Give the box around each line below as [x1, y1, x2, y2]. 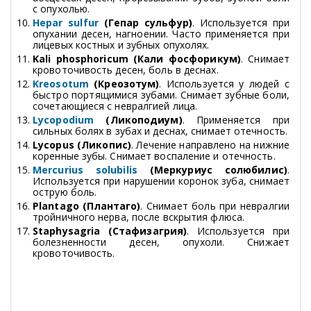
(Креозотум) [94, 76, 160, 90]
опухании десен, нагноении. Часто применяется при [33, 26, 289, 40]
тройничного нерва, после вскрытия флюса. [33, 210, 244, 224]
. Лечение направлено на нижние [131, 137, 290, 151]
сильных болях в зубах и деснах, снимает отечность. [33, 124, 288, 137]
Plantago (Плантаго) [33, 199, 141, 212]
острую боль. [33, 185, 97, 199]
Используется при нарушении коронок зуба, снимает [33, 174, 289, 187]
